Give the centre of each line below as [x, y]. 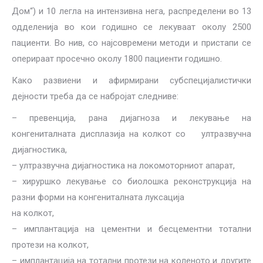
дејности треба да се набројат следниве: [95, 96]
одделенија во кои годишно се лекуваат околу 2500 [131, 27]
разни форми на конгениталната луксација [98, 197]
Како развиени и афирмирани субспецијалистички [131, 80]
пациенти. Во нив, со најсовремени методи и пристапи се [131, 43]
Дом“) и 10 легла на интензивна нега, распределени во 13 [131, 11]
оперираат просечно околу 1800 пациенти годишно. [117, 59]
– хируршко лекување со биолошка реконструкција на [131, 181]
